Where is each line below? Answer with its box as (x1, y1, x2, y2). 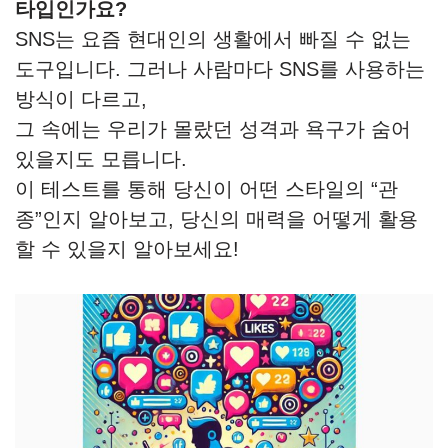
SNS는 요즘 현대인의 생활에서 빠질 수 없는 (15, 28, 411, 51)
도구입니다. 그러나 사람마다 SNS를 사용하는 (15, 58, 425, 81)
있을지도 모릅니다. (15, 148, 187, 171)
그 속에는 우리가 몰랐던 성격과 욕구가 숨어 (15, 118, 411, 141)
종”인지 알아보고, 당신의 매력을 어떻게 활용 (15, 208, 418, 231)
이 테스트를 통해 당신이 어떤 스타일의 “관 (15, 178, 398, 201)
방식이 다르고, (15, 88, 147, 111)
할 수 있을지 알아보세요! (15, 238, 239, 261)
